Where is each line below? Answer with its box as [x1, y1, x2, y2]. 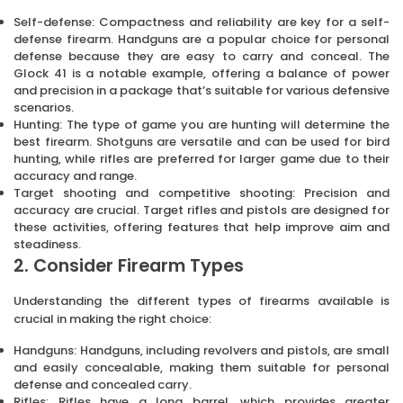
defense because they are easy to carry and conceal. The [13, 47, 390, 65]
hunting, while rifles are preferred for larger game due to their [13, 149, 390, 167]
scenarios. [13, 98, 74, 116]
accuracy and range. [13, 166, 137, 184]
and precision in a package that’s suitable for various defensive [13, 81, 390, 99]
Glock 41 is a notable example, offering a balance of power [13, 64, 390, 82]
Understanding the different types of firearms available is [13, 291, 390, 309]
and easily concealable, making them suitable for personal [13, 358, 390, 376]
